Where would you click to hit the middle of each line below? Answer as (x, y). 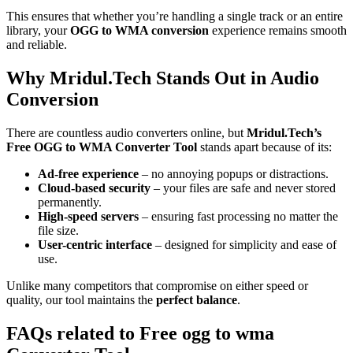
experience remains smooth (278, 30)
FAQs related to (73, 333)
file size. (58, 230)
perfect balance (197, 299)
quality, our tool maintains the (81, 299)
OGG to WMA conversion (139, 30)
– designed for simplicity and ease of (244, 244)
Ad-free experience (88, 173)
